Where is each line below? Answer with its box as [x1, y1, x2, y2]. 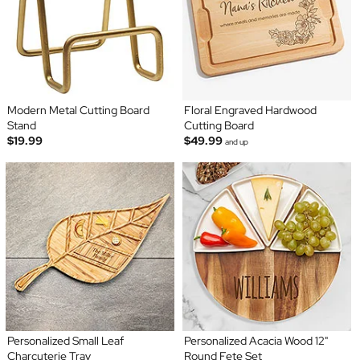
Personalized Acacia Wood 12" [184, 333, 328, 348]
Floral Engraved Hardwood [184, 102, 317, 117]
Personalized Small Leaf [6, 333, 124, 348]
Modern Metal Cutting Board [6, 102, 149, 117]
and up [225, 136, 248, 147]
